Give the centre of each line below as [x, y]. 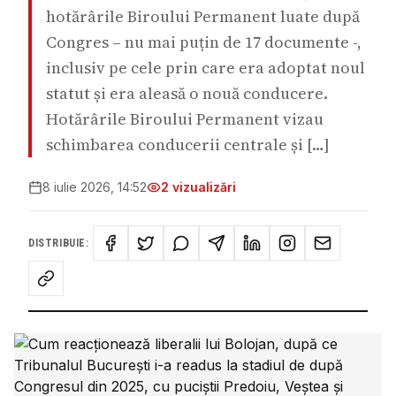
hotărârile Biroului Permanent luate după [203, 16]
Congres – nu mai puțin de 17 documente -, [204, 42]
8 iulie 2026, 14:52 [95, 187]
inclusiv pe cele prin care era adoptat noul [206, 68]
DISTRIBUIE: [59, 243]
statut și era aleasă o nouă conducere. [187, 93]
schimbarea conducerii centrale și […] [188, 145]
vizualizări [202, 187]
